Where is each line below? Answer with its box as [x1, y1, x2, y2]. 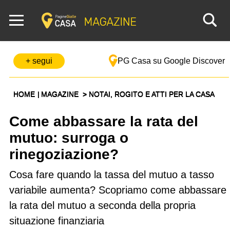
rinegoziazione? [9, 146, 119, 162]
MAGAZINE [41, 90, 81, 98]
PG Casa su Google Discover [118, 56, 225, 65]
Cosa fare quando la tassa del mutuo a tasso [9, 169, 214, 180]
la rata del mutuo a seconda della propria [9, 200, 196, 211]
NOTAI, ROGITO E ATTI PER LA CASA [89, 90, 215, 98]
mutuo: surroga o [9, 130, 128, 146]
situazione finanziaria [9, 215, 104, 226]
